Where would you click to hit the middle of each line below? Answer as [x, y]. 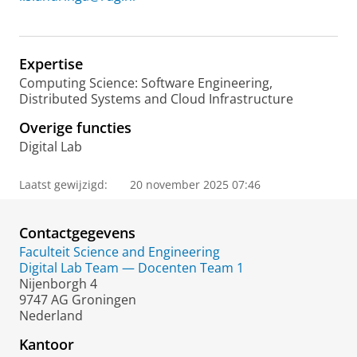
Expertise [51, 64]
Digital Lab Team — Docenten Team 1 [131, 268]
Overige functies [75, 127]
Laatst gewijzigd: [63, 184]
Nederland [51, 316]
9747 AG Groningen [78, 300]
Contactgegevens [77, 233]
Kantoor [47, 344]
